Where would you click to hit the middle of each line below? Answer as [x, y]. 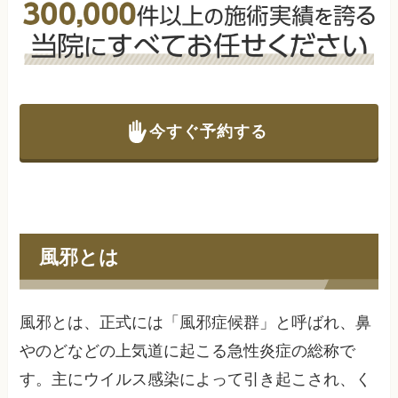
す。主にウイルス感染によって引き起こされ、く [196, 380]
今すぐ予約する [208, 131]
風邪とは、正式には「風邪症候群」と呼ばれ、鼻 [196, 323]
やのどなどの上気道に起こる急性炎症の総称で [188, 351]
